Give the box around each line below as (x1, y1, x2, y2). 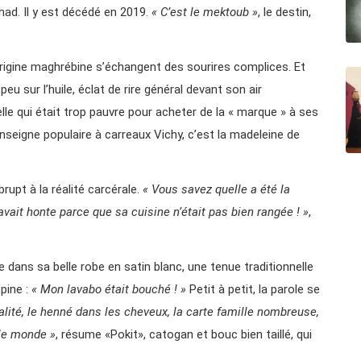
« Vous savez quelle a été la (143, 181, 290, 197)
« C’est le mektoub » (151, 4, 258, 19)
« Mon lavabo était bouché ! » (31, 281, 186, 297)
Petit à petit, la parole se (186, 281, 320, 297)
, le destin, (258, 4, 311, 19)
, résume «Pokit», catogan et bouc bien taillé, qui (56, 326, 312, 342)
